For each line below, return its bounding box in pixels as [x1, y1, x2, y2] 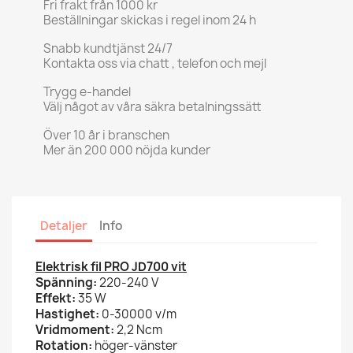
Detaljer [40, 217, 87, 234]
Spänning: [35, 274, 97, 292]
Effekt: [35, 290, 76, 307]
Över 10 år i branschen [43, 127, 169, 144]
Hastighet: [35, 306, 99, 323]
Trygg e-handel [43, 84, 131, 101]
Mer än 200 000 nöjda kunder [43, 142, 210, 159]
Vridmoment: [35, 321, 114, 339]
